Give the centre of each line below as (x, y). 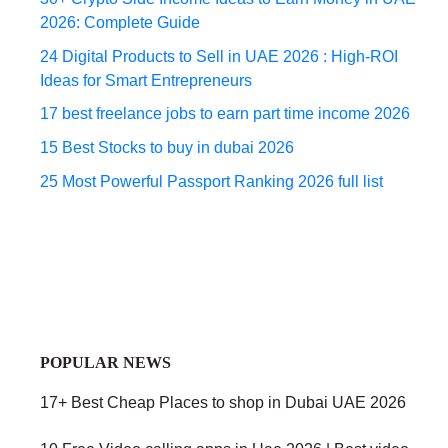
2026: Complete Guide (120, 23)
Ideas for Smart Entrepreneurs (146, 80)
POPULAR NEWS (105, 362)
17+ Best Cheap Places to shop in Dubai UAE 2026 (223, 402)
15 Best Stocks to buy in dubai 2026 (167, 147)
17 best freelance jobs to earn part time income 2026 (225, 114)
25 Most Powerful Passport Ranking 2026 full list (211, 181)
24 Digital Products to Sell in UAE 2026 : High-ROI (219, 56)
